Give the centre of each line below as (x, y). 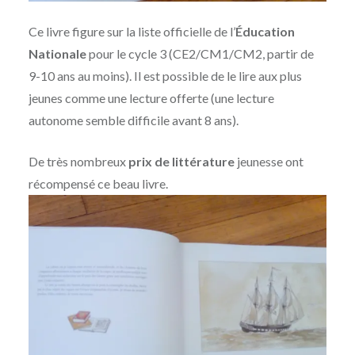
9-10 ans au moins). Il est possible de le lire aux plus (165, 76)
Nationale (57, 54)
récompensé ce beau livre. (98, 184)
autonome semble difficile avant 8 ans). (133, 120)
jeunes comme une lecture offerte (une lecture (151, 98)
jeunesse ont (269, 162)
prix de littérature (181, 162)
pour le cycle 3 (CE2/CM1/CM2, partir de (200, 54)
